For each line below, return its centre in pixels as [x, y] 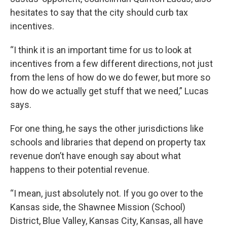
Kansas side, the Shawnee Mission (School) [98, 207]
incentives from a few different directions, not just [111, 63]
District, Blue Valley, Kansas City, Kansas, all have [107, 220]
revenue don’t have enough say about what [96, 156]
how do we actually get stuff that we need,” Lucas [109, 91]
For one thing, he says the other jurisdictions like [107, 128]
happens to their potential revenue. [80, 169]
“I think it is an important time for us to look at [101, 50]
